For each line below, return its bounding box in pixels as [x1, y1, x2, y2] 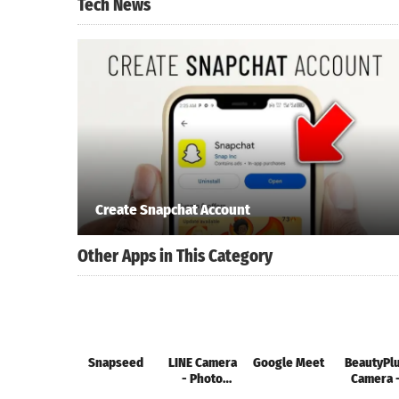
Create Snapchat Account [95, 200, 250, 220]
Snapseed [88, 354, 144, 371]
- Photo [182, 370, 224, 387]
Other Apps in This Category [77, 246, 273, 267]
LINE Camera [167, 354, 237, 371]
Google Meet [253, 354, 325, 371]
